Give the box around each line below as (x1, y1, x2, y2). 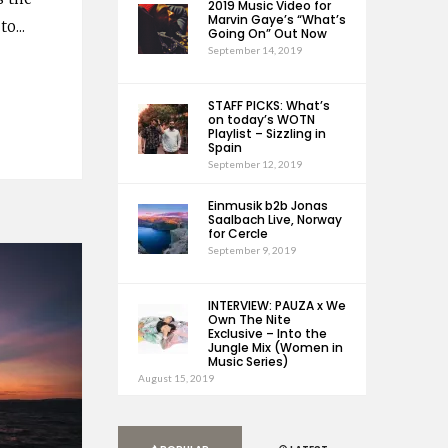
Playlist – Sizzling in (207, 125, 326, 142)
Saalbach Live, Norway (207, 211, 342, 228)
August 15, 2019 (137, 372, 214, 384)
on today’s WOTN (207, 111, 315, 128)
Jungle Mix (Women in (207, 339, 343, 356)
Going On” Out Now (207, 25, 327, 42)
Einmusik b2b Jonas (207, 197, 328, 214)
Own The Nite (207, 311, 291, 328)
